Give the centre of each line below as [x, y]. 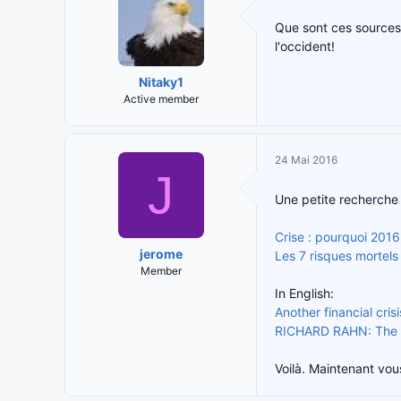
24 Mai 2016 [306, 160]
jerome [161, 254]
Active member [161, 99]
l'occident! [305, 47]
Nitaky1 [161, 82]
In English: [304, 294]
